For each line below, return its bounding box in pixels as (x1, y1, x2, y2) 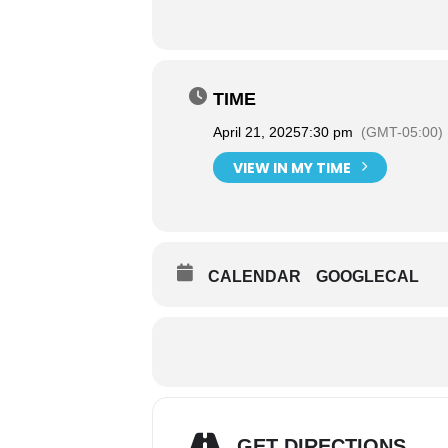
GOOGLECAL (316, 268, 419, 285)
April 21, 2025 (213, 124, 301, 140)
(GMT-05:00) (361, 124, 443, 140)
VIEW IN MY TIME (233, 157, 351, 178)
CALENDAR (208, 268, 301, 285)
